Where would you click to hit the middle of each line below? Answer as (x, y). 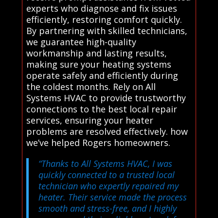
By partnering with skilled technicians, (107, 31)
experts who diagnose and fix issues (101, 9)
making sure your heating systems (99, 64)
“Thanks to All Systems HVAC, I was (105, 164)
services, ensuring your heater (90, 120)
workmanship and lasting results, (96, 53)
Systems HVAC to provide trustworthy (106, 98)
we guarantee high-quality (81, 42)
